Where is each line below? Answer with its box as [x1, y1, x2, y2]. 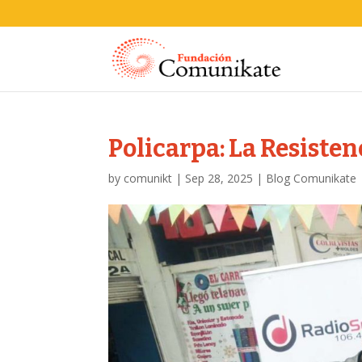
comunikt [124, 170, 173, 186]
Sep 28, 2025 [185, 170, 254, 186]
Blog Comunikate [266, 170, 357, 186]
